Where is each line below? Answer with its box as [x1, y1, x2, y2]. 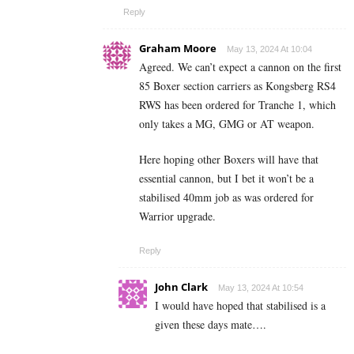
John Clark [155, 279, 208, 294]
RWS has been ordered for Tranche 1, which [139, 96, 336, 112]
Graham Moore [139, 40, 217, 55]
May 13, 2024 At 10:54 [218, 282, 303, 292]
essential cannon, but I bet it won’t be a [139, 170, 314, 186]
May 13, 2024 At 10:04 [227, 43, 312, 54]
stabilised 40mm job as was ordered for [139, 189, 314, 205]
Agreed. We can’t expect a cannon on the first [139, 58, 341, 74]
